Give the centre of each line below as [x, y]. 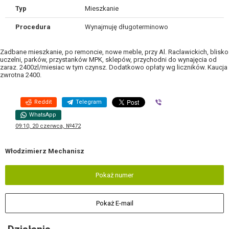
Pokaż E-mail [114, 203]
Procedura [33, 27]
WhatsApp [43, 115]
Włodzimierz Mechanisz [45, 151]
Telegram [89, 102]
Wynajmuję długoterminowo [126, 27]
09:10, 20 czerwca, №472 [48, 126]
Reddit [43, 102]
